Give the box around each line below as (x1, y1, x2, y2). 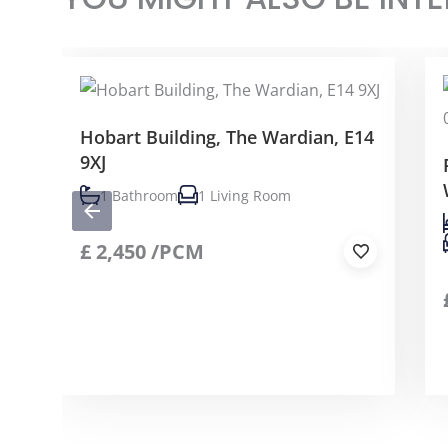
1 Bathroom (100, 185, 178, 205)
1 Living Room (198, 185, 291, 205)
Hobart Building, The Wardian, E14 (80, 125, 374, 150)
